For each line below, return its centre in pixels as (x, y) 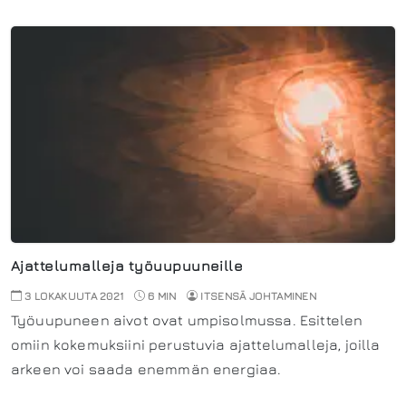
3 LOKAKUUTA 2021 (73, 295)
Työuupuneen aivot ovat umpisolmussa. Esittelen (187, 319)
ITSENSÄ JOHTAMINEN (259, 295)
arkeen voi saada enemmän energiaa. (146, 368)
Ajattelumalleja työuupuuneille (127, 265)
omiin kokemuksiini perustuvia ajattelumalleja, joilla (196, 344)
